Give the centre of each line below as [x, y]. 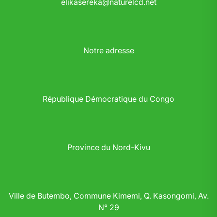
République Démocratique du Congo [108, 99]
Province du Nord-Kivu [108, 147]
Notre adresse [108, 50]
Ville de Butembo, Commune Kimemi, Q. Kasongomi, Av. [108, 196]
